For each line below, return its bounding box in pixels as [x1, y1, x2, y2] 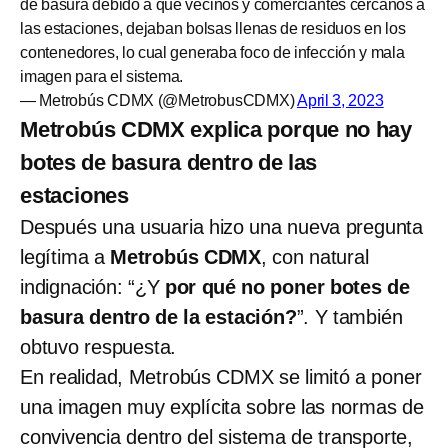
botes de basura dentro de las [20, 149, 318, 175]
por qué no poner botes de [164, 275, 410, 298]
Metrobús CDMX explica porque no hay [20, 116, 412, 142]
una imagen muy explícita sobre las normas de [20, 395, 424, 418]
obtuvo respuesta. [20, 335, 177, 358]
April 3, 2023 [297, 91, 384, 109]
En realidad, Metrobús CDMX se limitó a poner [20, 365, 422, 388]
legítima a [20, 245, 111, 268]
